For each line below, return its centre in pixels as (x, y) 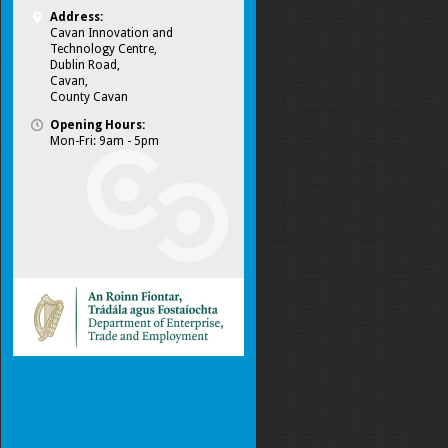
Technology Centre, (103, 49)
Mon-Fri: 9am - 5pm (104, 141)
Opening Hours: (97, 125)
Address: (76, 17)
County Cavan (90, 97)
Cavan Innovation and (111, 33)
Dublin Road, (85, 65)
